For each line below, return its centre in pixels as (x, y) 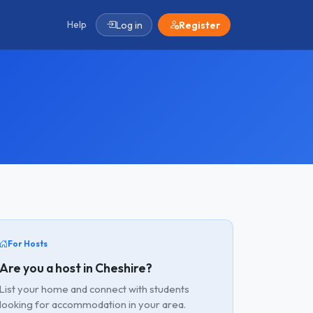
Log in (129, 25)
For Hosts (28, 243)
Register (199, 25)
